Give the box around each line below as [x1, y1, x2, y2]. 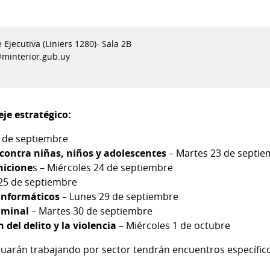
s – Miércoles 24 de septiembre [33, 160, 173, 174]
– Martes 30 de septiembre [29, 204, 152, 218]
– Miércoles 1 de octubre [116, 218, 230, 232]
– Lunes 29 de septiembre [60, 189, 178, 203]
